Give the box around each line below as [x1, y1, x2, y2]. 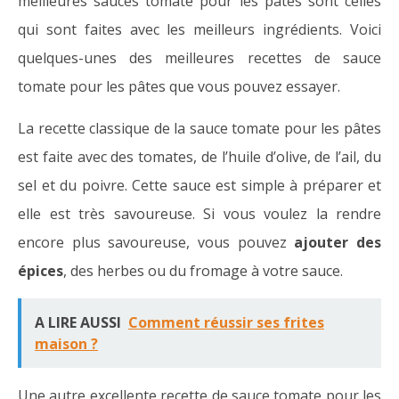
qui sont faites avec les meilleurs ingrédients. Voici [18, 20, 381, 40]
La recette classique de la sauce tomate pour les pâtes [18, 118, 381, 139]
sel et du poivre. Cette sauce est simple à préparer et [18, 175, 381, 196]
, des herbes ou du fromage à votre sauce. [63, 261, 343, 281]
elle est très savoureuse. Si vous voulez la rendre [18, 204, 381, 224]
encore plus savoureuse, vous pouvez [18, 232, 295, 253]
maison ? [35, 334, 98, 354]
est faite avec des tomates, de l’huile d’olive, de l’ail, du [18, 147, 381, 167]
